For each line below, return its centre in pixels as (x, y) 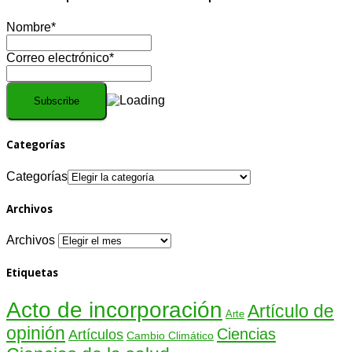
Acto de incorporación (114, 310)
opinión (36, 334)
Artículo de (291, 312)
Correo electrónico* (60, 58)
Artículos (96, 335)
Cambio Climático (170, 336)
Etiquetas (32, 273)
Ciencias (246, 334)
